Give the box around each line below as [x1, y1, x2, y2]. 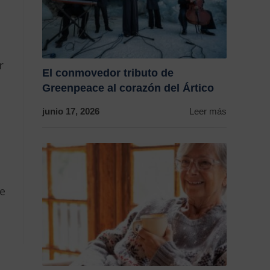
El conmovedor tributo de [42, 67, 174, 79]
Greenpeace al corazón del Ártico [42, 82, 214, 94]
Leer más [189, 106, 227, 116]
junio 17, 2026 [42, 106, 99, 116]
